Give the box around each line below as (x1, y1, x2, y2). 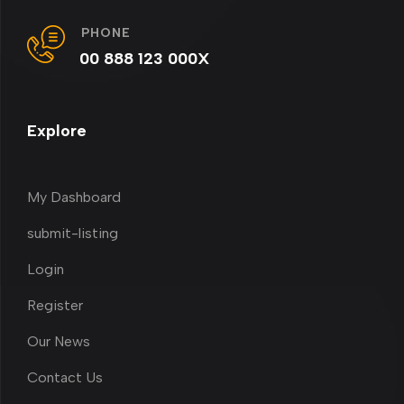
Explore (27, 120, 87, 141)
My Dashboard (27, 188, 121, 207)
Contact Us (27, 369, 103, 387)
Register (27, 297, 83, 315)
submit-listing (27, 225, 118, 243)
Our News (27, 333, 90, 351)
